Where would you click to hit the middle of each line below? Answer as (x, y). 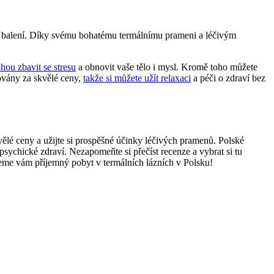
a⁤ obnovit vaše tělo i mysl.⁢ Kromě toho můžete (167, 67)
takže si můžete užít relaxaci (137, 78)
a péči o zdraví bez (228, 78)
